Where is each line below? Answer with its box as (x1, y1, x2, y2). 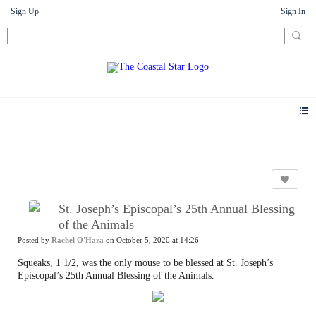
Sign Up (11, 6, 39, 16)
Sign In (281, 6, 305, 16)
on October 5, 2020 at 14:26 (104, 236, 199, 244)
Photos (7, 130, 34, 141)
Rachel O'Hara (51, 236, 104, 244)
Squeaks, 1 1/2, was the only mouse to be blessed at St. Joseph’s (18, 257, 273, 268)
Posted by (18, 236, 51, 244)
